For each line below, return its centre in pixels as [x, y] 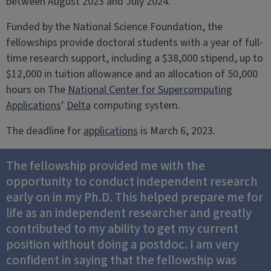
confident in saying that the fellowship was [121, 260]
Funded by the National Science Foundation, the [114, 27]
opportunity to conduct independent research [132, 182]
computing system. [135, 106]
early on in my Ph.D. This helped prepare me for [134, 198]
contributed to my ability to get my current [122, 229]
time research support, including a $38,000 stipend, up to [134, 58]
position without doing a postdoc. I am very [122, 245]
